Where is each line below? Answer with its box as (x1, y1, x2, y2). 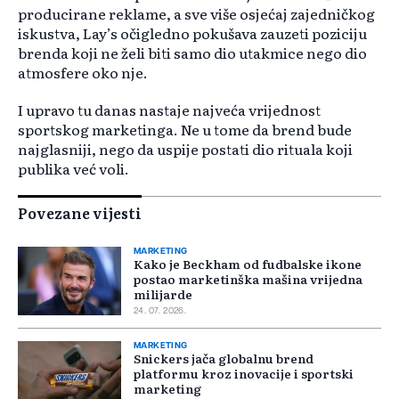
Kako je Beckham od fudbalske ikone (134, 255, 362, 273)
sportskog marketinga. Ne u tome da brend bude (18, 118, 352, 141)
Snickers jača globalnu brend (134, 349, 313, 368)
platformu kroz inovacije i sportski (134, 364, 354, 383)
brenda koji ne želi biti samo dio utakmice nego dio (18, 42, 367, 64)
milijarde (134, 285, 192, 304)
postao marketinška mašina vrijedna (134, 270, 362, 289)
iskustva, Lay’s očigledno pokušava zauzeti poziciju (18, 22, 367, 45)
